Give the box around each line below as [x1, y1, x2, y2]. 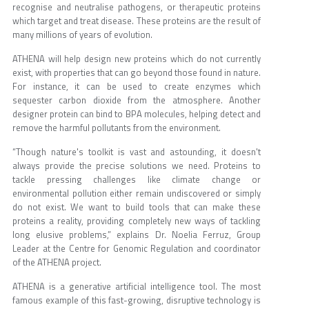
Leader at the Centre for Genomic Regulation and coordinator [12, 241, 261, 256]
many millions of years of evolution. [12, 28, 152, 42]
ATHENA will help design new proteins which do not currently [12, 52, 261, 66]
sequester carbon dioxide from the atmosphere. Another [12, 93, 261, 108]
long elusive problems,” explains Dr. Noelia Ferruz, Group [12, 228, 261, 242]
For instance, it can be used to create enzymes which [12, 79, 261, 94]
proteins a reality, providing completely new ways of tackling [12, 214, 261, 228]
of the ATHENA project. [12, 255, 101, 270]
